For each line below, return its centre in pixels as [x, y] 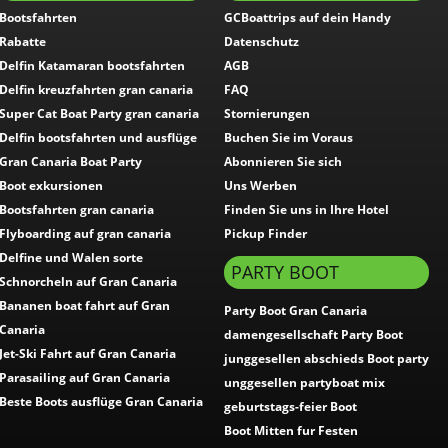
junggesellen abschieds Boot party [326, 358]
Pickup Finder [265, 233]
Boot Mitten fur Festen [291, 430]
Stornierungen [267, 113]
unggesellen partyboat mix [304, 382]
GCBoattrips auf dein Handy [307, 17]
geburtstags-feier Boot [290, 406]
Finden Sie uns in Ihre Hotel [306, 209]
